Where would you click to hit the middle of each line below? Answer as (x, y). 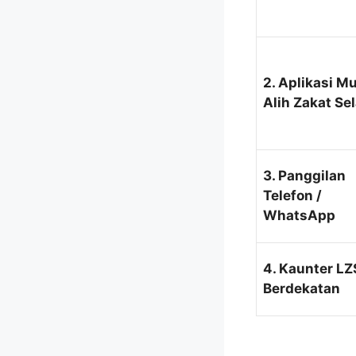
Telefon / (292, 196)
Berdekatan (302, 289)
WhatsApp (299, 216)
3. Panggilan (304, 176)
